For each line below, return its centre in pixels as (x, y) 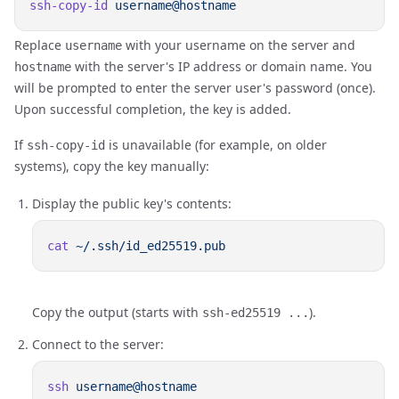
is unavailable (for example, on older (216, 145)
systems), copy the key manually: (112, 166)
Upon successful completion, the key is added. (153, 109)
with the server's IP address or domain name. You (222, 66)
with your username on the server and (239, 45)
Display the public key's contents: (132, 204)
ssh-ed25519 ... (256, 313)
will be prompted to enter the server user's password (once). (195, 88)
